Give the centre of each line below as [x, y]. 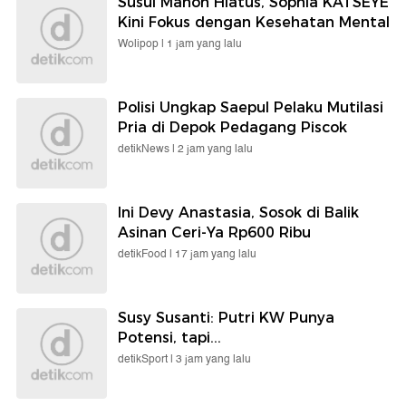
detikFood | [146, 254]
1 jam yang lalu [204, 43]
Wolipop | [142, 43]
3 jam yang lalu [213, 359]
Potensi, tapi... [169, 337]
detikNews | [148, 149]
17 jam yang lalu [216, 254]
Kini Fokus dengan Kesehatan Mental [254, 22]
